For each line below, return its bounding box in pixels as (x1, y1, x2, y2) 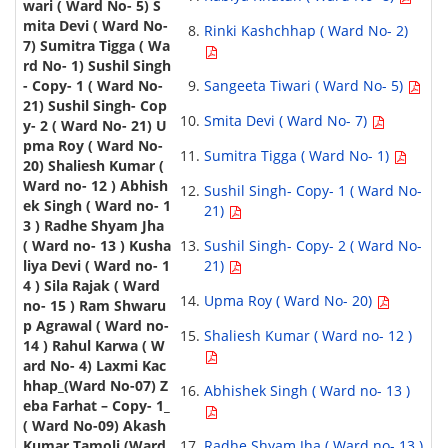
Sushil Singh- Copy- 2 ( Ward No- (203, 236, 422, 256)
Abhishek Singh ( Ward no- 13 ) (203, 381, 410, 401)
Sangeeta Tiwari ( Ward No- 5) (203, 76, 407, 96)
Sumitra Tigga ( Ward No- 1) (203, 146, 393, 166)
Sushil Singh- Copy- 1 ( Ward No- (203, 181, 422, 201)
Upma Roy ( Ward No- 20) (203, 291, 376, 311)
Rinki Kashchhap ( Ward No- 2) (203, 21, 408, 41)
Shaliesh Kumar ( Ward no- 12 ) (203, 326, 412, 346)
